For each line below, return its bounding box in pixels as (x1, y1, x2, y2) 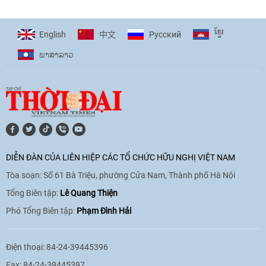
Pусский (149, 30, 181, 39)
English (39, 30, 66, 39)
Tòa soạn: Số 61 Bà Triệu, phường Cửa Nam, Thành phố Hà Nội (6, 170, 235, 180)
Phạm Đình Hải (77, 206, 131, 216)
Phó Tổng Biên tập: (6, 206, 77, 216)
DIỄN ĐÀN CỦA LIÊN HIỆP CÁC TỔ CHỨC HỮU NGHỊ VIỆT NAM (6, 153, 235, 163)
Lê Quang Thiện (60, 188, 118, 198)
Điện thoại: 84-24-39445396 (6, 242, 108, 252)
